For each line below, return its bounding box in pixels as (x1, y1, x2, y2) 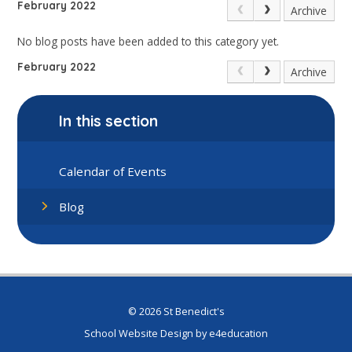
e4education (209, 326, 268, 341)
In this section (59, 112, 159, 131)
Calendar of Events (59, 163, 167, 179)
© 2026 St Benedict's (127, 303, 225, 318)
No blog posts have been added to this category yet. (17, 33, 280, 49)
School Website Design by (84, 326, 209, 341)
